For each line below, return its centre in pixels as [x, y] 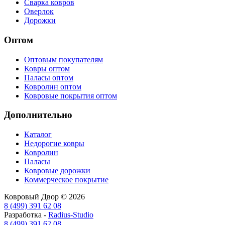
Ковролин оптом [53, 86]
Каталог [38, 135]
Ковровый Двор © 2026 [44, 197]
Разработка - [26, 215]
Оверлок [39, 12]
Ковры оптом [47, 68]
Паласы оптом [49, 77]
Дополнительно [38, 115]
